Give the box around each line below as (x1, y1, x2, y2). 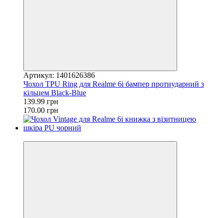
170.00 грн (23, 106, 58, 114)
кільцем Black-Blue (23, 88, 86, 97)
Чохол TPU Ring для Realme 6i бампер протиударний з (23, 79, 204, 88)
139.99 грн (23, 97, 58, 106)
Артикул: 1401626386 (23, 71, 95, 79)
